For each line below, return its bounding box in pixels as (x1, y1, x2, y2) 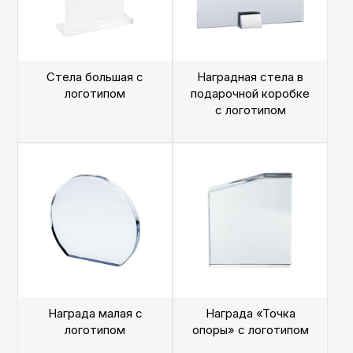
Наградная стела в (197, 69, 303, 84)
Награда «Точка (205, 306, 295, 321)
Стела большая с (46, 69, 143, 84)
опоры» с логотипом (191, 322, 309, 337)
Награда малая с (47, 306, 143, 321)
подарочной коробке (191, 86, 310, 101)
